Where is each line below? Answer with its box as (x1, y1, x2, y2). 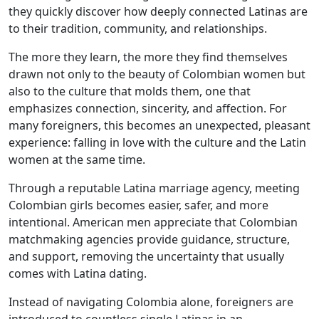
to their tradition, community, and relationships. (9, 21, 267, 36)
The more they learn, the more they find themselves (9, 49, 288, 65)
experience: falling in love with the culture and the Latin (9, 135, 306, 150)
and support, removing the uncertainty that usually (9, 249, 284, 264)
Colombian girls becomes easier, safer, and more (9, 197, 268, 213)
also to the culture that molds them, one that (9, 83, 251, 99)
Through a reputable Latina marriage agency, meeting (9, 180, 300, 196)
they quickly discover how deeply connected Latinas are (9, 4, 308, 19)
